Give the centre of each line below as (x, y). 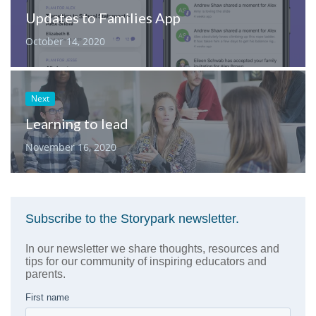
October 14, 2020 (65, 42)
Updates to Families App (103, 18)
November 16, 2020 (71, 147)
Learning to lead (77, 123)
